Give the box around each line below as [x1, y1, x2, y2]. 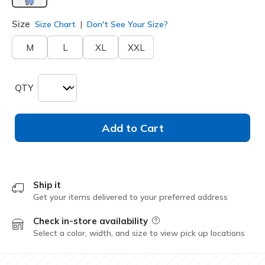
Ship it [33, 179, 61, 191]
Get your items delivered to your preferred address [33, 192, 228, 203]
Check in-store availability [33, 215, 150, 227]
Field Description [150, 215, 219, 227]
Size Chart [35, 18, 76, 30]
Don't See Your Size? [85, 19, 168, 30]
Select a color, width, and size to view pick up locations [33, 228, 245, 239]
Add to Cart [101, 121, 164, 135]
